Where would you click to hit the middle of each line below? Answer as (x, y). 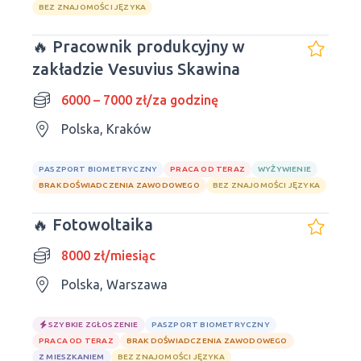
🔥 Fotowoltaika (93, 224)
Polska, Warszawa (114, 284)
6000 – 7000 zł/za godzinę (140, 100)
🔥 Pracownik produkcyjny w (139, 46)
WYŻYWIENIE (285, 169)
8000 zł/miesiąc (108, 255)
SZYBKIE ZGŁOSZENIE (93, 324)
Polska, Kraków (106, 129)
